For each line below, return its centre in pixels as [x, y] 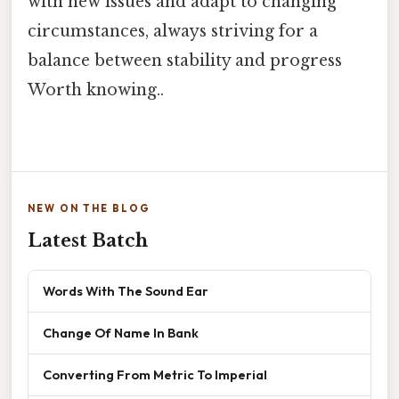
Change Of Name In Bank [121, 333]
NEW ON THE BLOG [89, 209]
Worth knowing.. [96, 90]
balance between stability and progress [185, 61]
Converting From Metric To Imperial [155, 375]
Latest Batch [88, 241]
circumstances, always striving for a [173, 32]
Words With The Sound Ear [126, 291]
